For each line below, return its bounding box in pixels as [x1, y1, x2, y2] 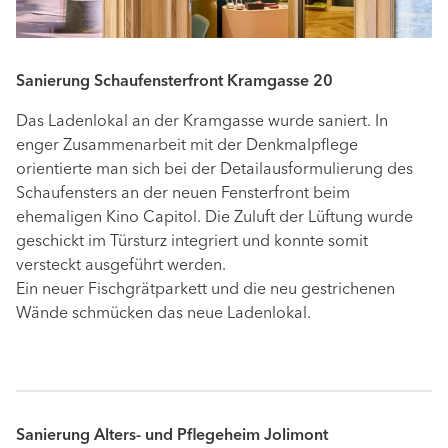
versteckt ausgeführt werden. [16, 258, 226, 275]
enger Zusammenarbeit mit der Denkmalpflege [16, 138, 358, 155]
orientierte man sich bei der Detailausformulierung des [16, 162, 413, 179]
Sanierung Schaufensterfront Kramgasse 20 [16, 74, 333, 91]
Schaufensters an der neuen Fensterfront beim [16, 186, 350, 203]
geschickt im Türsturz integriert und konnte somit [16, 234, 368, 251]
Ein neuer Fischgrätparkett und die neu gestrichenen [16, 282, 395, 299]
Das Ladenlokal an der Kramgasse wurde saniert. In [16, 114, 388, 131]
